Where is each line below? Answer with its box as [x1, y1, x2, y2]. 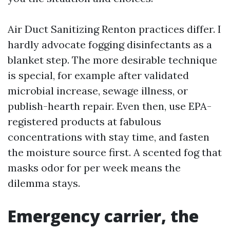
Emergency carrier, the [8, 205, 199, 227]
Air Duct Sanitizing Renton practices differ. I [8, 23, 221, 36]
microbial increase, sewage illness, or [8, 84, 188, 98]
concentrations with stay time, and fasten [8, 130, 209, 144]
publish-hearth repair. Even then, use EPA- [8, 100, 212, 113]
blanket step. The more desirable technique [8, 53, 217, 67]
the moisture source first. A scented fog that [8, 146, 222, 159]
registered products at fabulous [8, 115, 161, 128]
